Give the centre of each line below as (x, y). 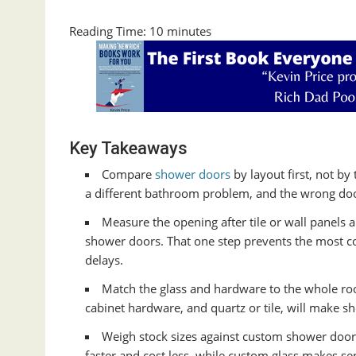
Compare (128, 174)
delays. (104, 260)
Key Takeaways (128, 149)
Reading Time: (109, 31)
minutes (189, 31)
